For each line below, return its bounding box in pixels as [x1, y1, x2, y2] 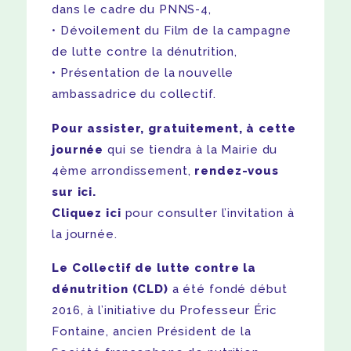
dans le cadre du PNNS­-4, [52, 2, 212, 17]
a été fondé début [172, 282, 288, 297]
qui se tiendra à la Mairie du [107, 142, 278, 157]
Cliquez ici [52, 205, 121, 220]
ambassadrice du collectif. [52, 87, 216, 102]
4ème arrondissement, [52, 163, 195, 178]
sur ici [52, 184, 93, 199]
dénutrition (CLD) [52, 282, 172, 297]
